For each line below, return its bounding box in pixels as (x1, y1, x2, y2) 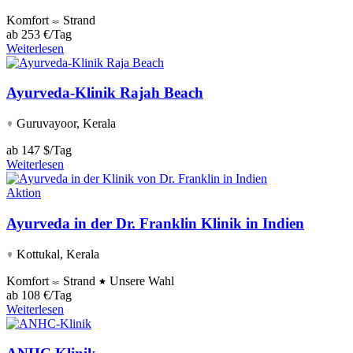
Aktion (6, 186, 41, 200)
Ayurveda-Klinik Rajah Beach (6, 84, 203, 102)
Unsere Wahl (106, 273, 174, 288)
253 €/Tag (21, 27, 72, 41)
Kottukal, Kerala (13, 247, 99, 261)
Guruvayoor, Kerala (13, 117, 116, 131)
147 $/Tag (21, 143, 72, 158)
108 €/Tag (21, 288, 72, 302)
